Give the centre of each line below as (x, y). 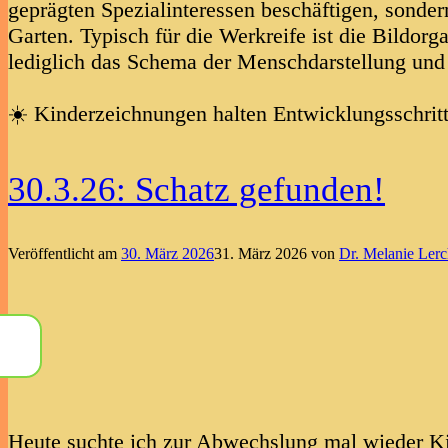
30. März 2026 (167, 254)
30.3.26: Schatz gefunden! (196, 190)
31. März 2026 (260, 254)
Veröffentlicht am (64, 254)
